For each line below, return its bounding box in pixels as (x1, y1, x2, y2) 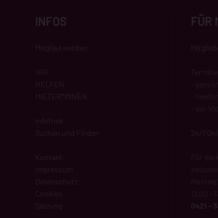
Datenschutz (35, 176, 78, 186)
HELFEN (35, 79, 64, 89)
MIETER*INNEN (35, 91, 87, 101)
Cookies (35, 188, 62, 198)
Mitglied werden (35, 42, 88, 52)
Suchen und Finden (35, 127, 100, 137)
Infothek (35, 115, 63, 125)
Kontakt (35, 152, 62, 162)
